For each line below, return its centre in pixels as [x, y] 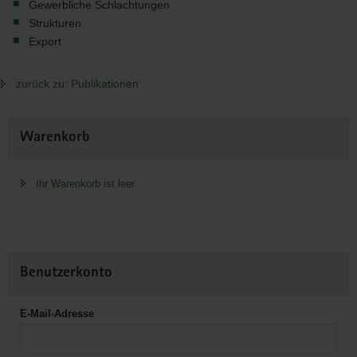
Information [36, 144]
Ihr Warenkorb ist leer [85, 184]
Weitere [27, 126]
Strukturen [55, 24]
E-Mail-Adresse [57, 314]
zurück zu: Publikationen [77, 84]
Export [45, 42]
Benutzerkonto [66, 274]
